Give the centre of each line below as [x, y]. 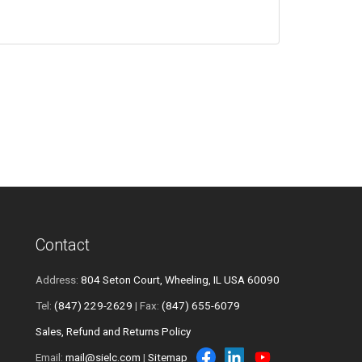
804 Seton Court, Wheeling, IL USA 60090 [180, 280]
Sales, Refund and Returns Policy [113, 331]
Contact [63, 245]
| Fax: [147, 305]
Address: [58, 280]
